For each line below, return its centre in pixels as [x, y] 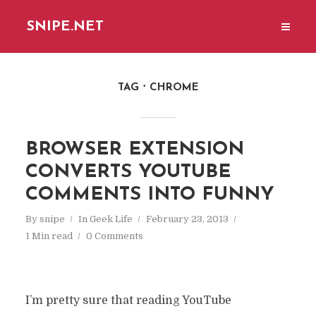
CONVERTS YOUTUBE [128, 172]
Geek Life [111, 219]
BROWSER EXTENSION [134, 150]
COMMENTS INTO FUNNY [150, 195]
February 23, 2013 [187, 219]
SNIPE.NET [66, 26]
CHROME [174, 88]
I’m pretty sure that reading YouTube [128, 300]
